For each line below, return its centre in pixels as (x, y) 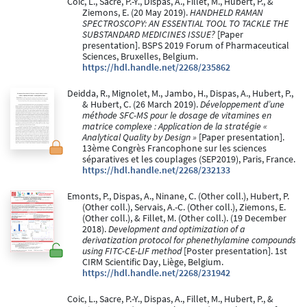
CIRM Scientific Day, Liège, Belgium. (153, 262)
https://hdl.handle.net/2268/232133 (156, 171)
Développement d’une (242, 105)
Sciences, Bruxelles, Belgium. (140, 57)
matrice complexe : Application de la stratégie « (175, 127)
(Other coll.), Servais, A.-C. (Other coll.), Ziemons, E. (184, 208)
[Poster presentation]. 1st (234, 251)
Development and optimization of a (177, 230)
